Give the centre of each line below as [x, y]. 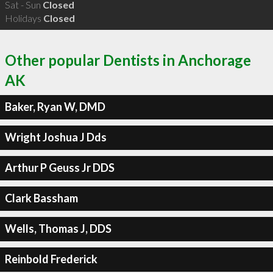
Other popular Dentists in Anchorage [128, 60]
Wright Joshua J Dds [55, 137]
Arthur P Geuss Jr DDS [59, 168]
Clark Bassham [41, 198]
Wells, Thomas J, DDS [58, 229]
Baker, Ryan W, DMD [55, 107]
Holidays [24, 18]
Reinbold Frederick [51, 259]
